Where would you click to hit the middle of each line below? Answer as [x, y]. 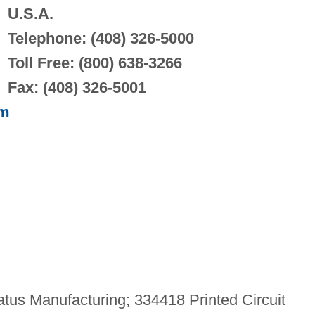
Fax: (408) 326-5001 [77, 87]
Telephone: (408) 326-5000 [101, 38]
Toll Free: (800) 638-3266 [95, 63]
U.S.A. [30, 13]
